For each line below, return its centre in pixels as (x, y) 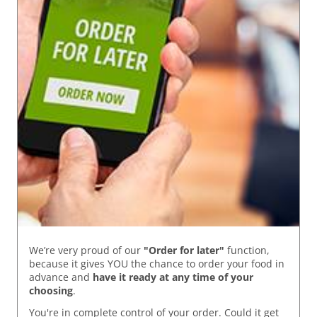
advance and (61, 277)
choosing (51, 291)
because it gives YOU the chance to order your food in (157, 264)
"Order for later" (184, 250)
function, (247, 250)
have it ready (125, 277)
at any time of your (206, 277)
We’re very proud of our (86, 250)
